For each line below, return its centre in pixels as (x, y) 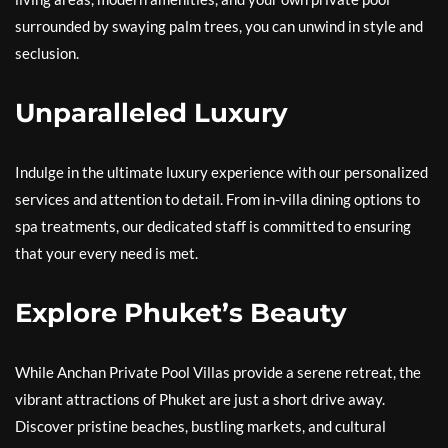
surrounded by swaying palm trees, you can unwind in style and (219, 26)
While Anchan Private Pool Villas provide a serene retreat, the (218, 372)
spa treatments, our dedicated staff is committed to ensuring (213, 226)
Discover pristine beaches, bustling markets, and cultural (200, 426)
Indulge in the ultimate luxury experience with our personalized (221, 172)
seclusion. (47, 53)
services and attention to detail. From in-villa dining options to (217, 199)
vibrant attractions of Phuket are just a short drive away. (200, 399)
